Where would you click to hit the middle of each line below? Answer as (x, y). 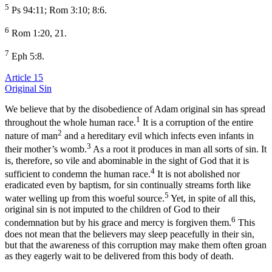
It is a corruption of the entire (197, 122)
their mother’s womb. (46, 149)
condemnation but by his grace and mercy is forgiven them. (118, 223)
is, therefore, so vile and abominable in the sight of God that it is (127, 160)
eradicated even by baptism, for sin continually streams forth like (128, 185)
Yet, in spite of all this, (212, 199)
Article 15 (24, 77)
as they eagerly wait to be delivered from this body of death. (119, 256)
